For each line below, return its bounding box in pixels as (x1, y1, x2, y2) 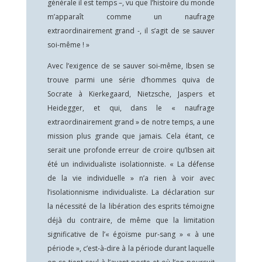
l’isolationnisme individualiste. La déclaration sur (47, 187, 215, 197)
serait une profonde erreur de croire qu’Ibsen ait (47, 145, 215, 155)
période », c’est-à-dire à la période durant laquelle (47, 243, 215, 253)
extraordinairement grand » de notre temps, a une (47, 117, 215, 127)
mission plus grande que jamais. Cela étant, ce (47, 131, 215, 141)
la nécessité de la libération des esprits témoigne (47, 201, 215, 211)
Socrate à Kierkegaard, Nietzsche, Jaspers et (47, 89, 215, 99)
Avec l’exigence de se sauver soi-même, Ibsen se (47, 61, 215, 71)
